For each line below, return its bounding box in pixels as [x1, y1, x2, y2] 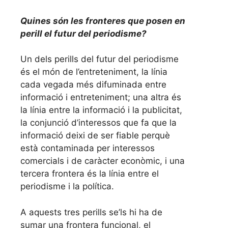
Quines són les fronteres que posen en [20, 15, 185, 26]
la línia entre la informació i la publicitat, [20, 105, 182, 116]
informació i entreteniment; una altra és [20, 92, 181, 103]
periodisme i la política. [20, 181, 114, 192]
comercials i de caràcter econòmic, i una [20, 156, 185, 166]
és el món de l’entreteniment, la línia [20, 67, 167, 77]
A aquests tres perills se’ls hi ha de [20, 207, 162, 217]
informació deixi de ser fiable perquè [20, 130, 170, 141]
